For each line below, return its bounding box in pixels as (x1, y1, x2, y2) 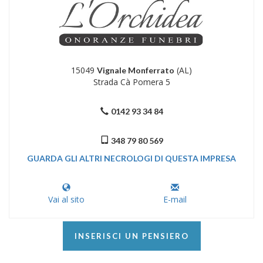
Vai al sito (48, 194, 85, 205)
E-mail (163, 194, 187, 205)
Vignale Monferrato (97, 65, 174, 76)
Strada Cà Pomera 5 (93, 76, 170, 88)
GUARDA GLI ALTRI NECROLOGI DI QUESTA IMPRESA (27, 153, 236, 164)
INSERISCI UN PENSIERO (74, 231, 189, 241)
